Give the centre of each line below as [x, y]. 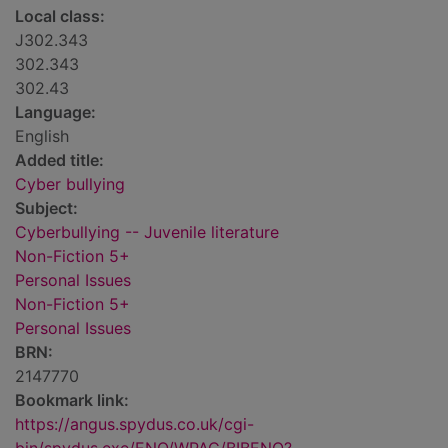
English [42, 136]
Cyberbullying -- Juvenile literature [147, 232]
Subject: [46, 208]
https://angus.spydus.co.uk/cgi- [134, 424]
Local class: [60, 16]
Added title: [59, 160]
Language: [55, 112]
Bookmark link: [72, 400]
